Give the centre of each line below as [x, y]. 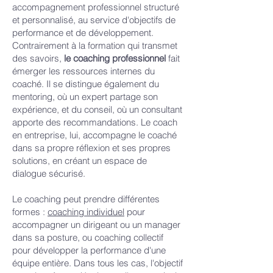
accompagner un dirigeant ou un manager [96, 225]
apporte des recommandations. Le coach [95, 122]
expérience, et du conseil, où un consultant [97, 109]
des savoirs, [38, 58]
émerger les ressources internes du [83, 71]
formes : [30, 212]
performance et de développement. [83, 33]
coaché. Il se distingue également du [86, 84]
